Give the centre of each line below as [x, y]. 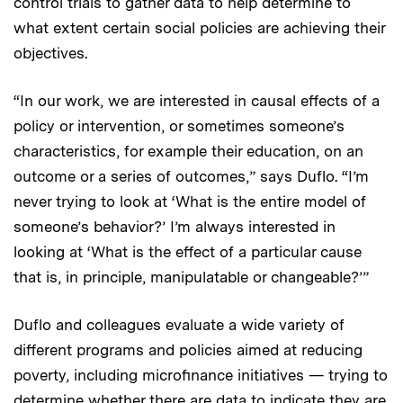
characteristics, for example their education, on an [188, 151]
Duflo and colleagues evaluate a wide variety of [179, 324]
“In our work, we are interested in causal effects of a [197, 100]
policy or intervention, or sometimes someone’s [179, 125]
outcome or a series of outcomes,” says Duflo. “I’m [191, 176]
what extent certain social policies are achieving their [199, 27]
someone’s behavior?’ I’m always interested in [175, 226]
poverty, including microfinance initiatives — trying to [201, 375]
